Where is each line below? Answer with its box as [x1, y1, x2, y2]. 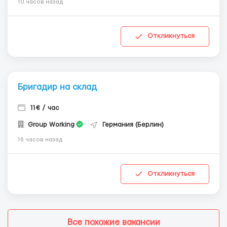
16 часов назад [18, 136, 63, 142]
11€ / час [30, 104, 59, 111]
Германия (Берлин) [102, 121, 164, 128]
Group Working [26, 121, 74, 128]
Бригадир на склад [18, 82, 97, 91]
